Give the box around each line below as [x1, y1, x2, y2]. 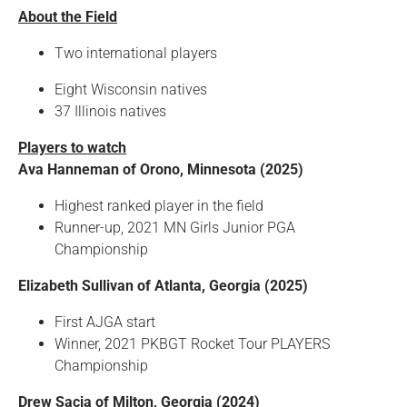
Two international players [55, 45, 217, 63]
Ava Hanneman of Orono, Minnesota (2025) [18, 161, 303, 179]
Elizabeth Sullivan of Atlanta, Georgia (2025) [18, 277, 308, 295]
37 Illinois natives [55, 103, 166, 121]
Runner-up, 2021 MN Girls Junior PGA [55, 219, 295, 237]
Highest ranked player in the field [55, 197, 263, 215]
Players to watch [18, 139, 126, 157]
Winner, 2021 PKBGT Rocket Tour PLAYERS [55, 335, 330, 353]
